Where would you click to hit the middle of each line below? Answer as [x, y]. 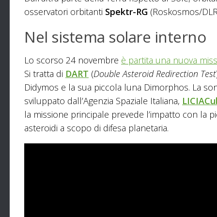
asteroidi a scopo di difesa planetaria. [96, 128]
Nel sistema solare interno [115, 36]
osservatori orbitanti [65, 11]
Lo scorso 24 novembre [73, 60]
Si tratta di [45, 73]
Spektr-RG [126, 11]
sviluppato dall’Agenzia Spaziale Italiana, [103, 101]
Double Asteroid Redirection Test [155, 73]
